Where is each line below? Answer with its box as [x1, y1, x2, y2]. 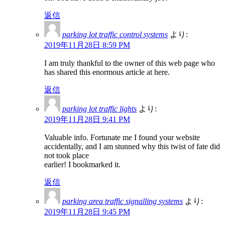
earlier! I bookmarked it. [44, 160, 121, 169]
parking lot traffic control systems [62, 30, 168, 39]
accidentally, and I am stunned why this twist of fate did [44, 142, 220, 151]
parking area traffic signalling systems [62, 196, 183, 205]
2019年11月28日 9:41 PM [44, 115, 130, 124]
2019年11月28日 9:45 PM [44, 207, 130, 216]
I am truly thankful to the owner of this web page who [44, 58, 215, 67]
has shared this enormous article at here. [44, 67, 170, 76]
